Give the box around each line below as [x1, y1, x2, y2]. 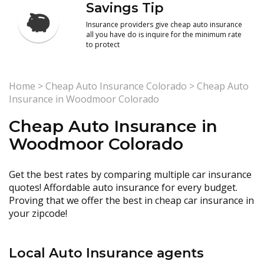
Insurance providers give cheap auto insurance [86, 19, 243, 29]
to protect [86, 39, 120, 49]
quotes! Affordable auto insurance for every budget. [9, 181, 237, 194]
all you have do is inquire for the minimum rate [86, 29, 242, 39]
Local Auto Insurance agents [9, 245, 204, 261]
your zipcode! [9, 207, 67, 220]
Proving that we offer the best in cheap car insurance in [9, 194, 254, 207]
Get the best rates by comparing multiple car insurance [9, 168, 252, 181]
